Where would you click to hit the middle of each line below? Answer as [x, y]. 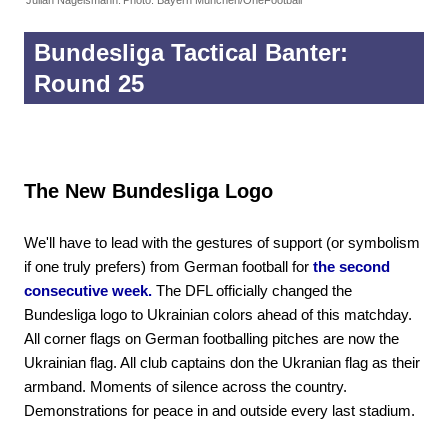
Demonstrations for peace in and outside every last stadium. [219, 410]
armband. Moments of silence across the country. [185, 386]
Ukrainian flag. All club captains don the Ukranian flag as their [222, 362]
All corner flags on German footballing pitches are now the [211, 338]
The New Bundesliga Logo [148, 190]
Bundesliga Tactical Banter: [191, 52]
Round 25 [89, 83]
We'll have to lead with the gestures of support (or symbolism [222, 242]
